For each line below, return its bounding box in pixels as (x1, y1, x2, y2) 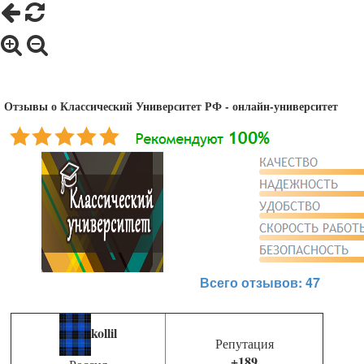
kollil (91, 323, 117, 343)
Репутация (214, 335, 274, 353)
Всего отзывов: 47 (200, 273, 320, 292)
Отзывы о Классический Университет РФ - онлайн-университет (4, 97, 338, 115)
